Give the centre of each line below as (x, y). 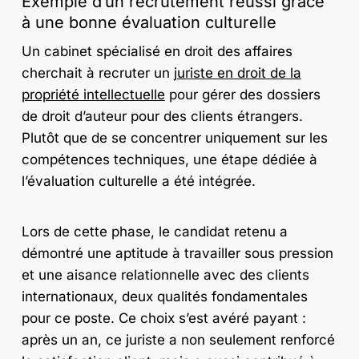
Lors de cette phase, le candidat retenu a (154, 231)
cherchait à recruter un (97, 73)
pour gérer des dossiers (242, 95)
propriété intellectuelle (93, 95)
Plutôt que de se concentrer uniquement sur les (174, 138)
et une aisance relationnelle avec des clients (165, 274)
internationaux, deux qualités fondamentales (164, 296)
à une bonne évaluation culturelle (149, 23)
